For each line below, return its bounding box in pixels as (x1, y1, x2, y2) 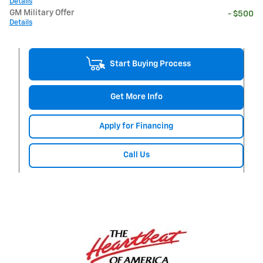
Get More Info (110, 93, 163, 102)
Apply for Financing (99, 122, 173, 130)
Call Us (123, 151, 150, 160)
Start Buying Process (109, 60, 191, 69)
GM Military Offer (9, 9, 75, 18)
